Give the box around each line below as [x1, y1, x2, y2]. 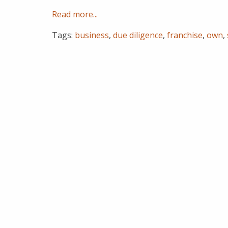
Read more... [52, 9, 98, 20]
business [75, 30, 109, 41]
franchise [167, 30, 203, 41]
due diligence [113, 30, 163, 41]
